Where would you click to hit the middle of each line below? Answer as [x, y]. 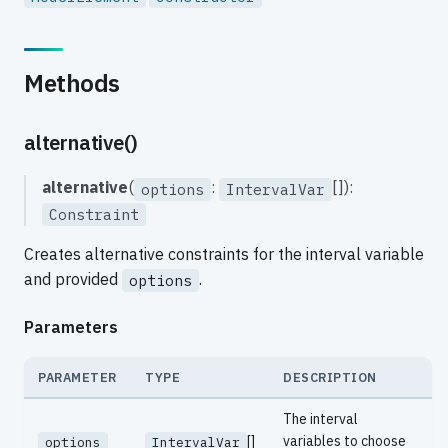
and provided [73, 278]
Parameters [71, 327]
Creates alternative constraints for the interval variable [224, 253]
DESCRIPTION [330, 377]
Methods [72, 83]
